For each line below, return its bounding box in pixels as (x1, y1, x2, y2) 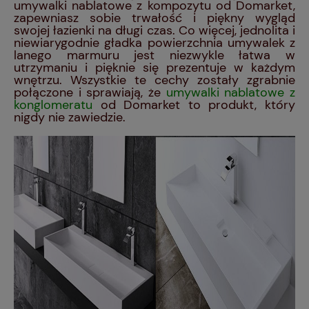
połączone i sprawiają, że (14, 84, 166, 101)
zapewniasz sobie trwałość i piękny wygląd (14, 10, 295, 27)
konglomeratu (14, 97, 92, 114)
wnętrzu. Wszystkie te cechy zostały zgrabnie (14, 72, 295, 89)
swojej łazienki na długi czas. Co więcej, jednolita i (14, 22, 295, 39)
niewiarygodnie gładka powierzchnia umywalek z (14, 34, 295, 52)
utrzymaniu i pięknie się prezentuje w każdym (14, 59, 295, 77)
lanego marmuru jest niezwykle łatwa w (14, 47, 295, 64)
